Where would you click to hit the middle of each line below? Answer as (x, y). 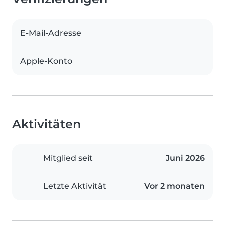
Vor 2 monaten (175, 186)
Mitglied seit (68, 158)
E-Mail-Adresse (51, 33)
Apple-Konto (46, 61)
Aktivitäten (46, 124)
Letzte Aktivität (75, 186)
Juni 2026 (185, 158)
